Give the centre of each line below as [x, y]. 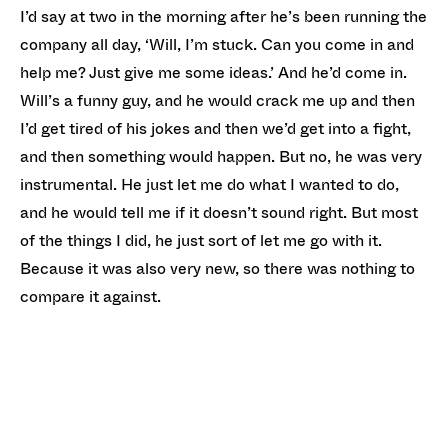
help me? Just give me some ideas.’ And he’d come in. [213, 72]
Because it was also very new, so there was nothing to [217, 268]
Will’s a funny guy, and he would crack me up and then [217, 100]
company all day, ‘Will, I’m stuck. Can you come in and [217, 44]
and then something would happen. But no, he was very [221, 156]
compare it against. [90, 296]
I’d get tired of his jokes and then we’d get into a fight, [215, 128]
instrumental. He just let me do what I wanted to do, [209, 184]
